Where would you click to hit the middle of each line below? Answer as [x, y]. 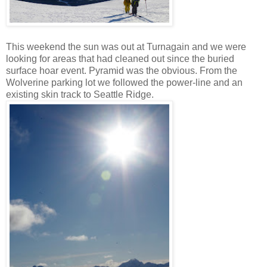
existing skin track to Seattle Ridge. [80, 95]
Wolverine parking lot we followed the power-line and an [124, 83]
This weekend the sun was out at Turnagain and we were [126, 47]
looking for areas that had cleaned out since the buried [120, 59]
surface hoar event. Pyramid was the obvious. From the [122, 71]
